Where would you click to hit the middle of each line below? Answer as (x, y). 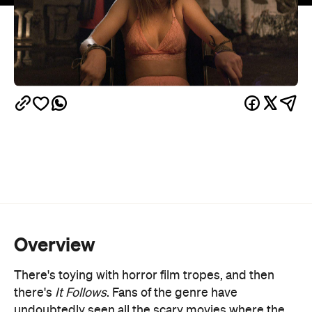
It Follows (81, 293)
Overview (55, 244)
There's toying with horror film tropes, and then (144, 275)
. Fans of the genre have (172, 293)
